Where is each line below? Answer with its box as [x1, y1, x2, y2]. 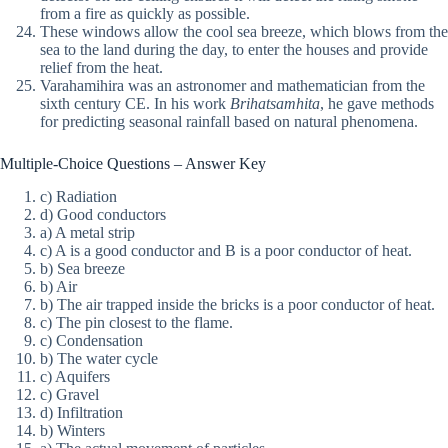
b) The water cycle [40, 350, 158, 368]
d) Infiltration [40, 404, 123, 422]
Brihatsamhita [230, 95, 320, 113]
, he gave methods [320, 95, 434, 113]
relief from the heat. [40, 59, 163, 77]
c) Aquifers [40, 368, 110, 386]
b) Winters [40, 422, 105, 440]
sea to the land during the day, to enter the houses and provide [40, 41, 428, 59]
